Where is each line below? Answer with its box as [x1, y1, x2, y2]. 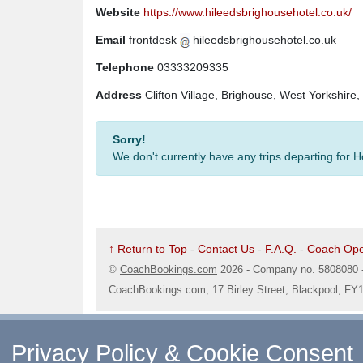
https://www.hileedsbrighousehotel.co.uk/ [143, 6, 352, 19]
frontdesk [126, 33, 180, 46]
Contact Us [198, 242, 254, 255]
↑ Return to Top [109, 242, 187, 255]
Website [96, 6, 140, 19]
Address [96, 88, 142, 101]
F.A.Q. [265, 242, 297, 255]
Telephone [96, 61, 154, 74]
